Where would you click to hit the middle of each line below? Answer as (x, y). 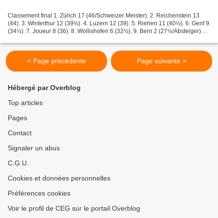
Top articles (25, 103)
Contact (20, 133)
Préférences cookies (39, 193)
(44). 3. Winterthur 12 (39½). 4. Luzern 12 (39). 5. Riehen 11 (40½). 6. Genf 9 (109, 23)
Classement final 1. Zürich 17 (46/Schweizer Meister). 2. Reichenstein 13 (104, 15)
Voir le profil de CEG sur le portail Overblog (74, 208)
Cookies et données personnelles (59, 178)
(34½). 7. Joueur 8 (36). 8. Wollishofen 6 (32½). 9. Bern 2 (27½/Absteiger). (105, 31)
